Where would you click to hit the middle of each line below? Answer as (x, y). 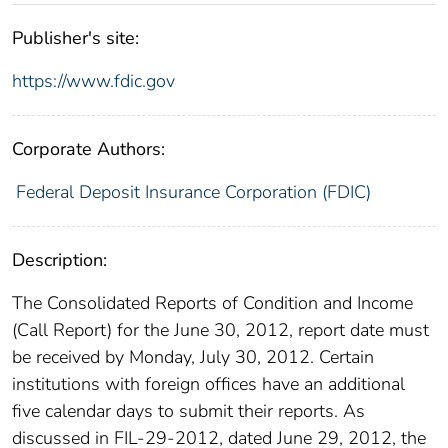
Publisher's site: (75, 38)
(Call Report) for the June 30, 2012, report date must (220, 330)
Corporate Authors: (88, 149)
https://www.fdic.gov (93, 81)
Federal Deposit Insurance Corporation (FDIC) (193, 192)
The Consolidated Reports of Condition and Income (212, 303)
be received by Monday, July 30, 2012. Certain (193, 357)
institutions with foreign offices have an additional (208, 384)
